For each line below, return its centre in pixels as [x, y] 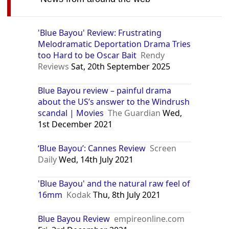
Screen [163, 148]
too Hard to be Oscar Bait [87, 55]
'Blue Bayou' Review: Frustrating [100, 32]
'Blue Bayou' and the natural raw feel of [114, 183]
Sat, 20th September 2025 [120, 66]
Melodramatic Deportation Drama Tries [114, 44]
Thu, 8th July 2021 [126, 194]
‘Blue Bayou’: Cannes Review [92, 148]
